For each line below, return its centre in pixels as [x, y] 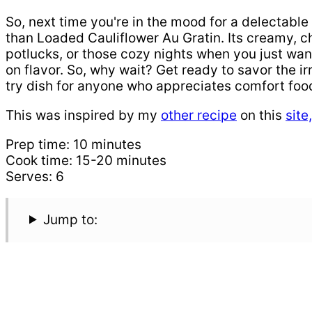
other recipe [199, 115]
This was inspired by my [83, 115]
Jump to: [71, 219]
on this [261, 115]
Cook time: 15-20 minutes [86, 160]
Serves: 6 [35, 176]
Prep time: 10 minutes [73, 144]
